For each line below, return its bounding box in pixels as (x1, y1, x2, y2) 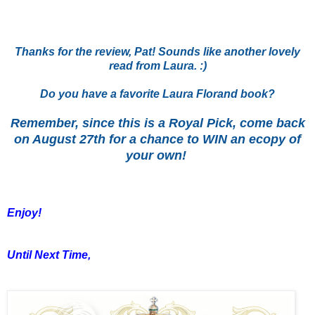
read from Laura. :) (108, 59, 207, 72)
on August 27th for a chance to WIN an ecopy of (14, 131, 301, 146)
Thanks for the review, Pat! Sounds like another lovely (15, 45, 300, 58)
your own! (126, 148, 186, 162)
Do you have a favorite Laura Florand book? (40, 87, 275, 100)
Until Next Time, (7, 248, 91, 261)
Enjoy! (7, 206, 41, 219)
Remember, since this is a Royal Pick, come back (10, 115, 305, 130)
